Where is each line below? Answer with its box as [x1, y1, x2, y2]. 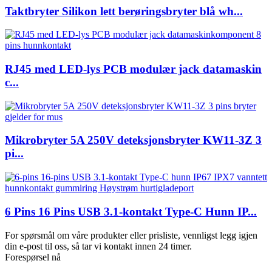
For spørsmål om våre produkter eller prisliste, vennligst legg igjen [5, 229, 257, 240]
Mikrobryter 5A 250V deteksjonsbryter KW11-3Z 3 [5, 134, 262, 147]
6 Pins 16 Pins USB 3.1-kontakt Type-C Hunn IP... [5, 205, 257, 218]
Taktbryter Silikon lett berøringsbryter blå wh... [5, 4, 243, 18]
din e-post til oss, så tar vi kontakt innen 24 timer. [5, 240, 192, 251]
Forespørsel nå [5, 251, 61, 262]
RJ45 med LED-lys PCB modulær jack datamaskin [5, 63, 262, 76]
